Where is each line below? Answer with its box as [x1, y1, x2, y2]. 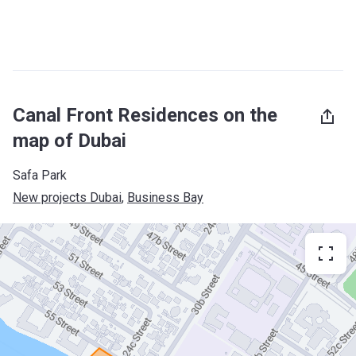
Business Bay [127, 190, 203, 205]
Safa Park [13, 168, 67, 183]
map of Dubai [13, 130, 126, 152]
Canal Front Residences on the [13, 104, 277, 126]
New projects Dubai [13, 190, 122, 205]
